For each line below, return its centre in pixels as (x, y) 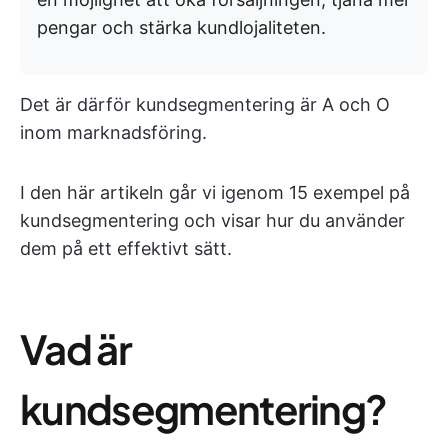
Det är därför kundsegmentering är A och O (205, 104)
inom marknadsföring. (113, 132)
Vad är (75, 348)
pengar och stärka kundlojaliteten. (181, 27)
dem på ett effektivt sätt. (126, 248)
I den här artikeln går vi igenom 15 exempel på (215, 192)
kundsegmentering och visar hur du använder (212, 220)
